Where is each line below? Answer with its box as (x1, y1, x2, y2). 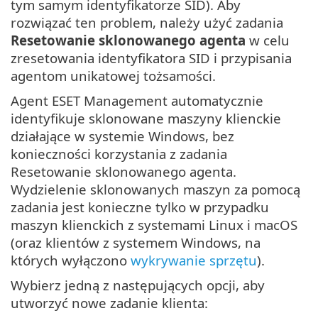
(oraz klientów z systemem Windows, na (11, 234, 261, 252)
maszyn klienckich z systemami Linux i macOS (11, 216, 297, 234)
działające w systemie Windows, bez (11, 127, 234, 146)
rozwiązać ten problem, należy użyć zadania (11, 13, 283, 32)
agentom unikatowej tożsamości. (11, 67, 216, 85)
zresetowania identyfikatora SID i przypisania (11, 49, 292, 67)
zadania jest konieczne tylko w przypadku (11, 198, 269, 216)
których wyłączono (11, 251, 131, 270)
